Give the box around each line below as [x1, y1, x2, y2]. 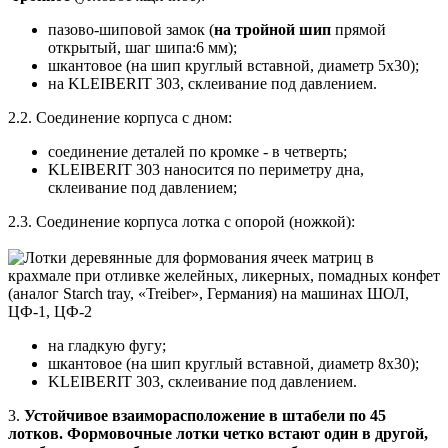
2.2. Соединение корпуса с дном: [8, 108, 232, 126]
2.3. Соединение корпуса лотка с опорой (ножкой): [8, 212, 359, 230]
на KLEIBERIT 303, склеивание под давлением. [48, 74, 377, 92]
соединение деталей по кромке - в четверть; [48, 142, 347, 160]
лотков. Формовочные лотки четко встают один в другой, [8, 424, 428, 442]
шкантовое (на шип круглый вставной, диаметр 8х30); [48, 354, 419, 372]
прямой [331, 20, 386, 38]
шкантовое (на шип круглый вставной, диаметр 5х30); [48, 56, 419, 74]
